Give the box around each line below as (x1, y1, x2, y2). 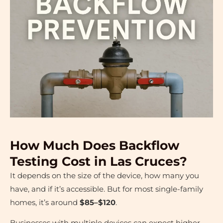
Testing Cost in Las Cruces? (10, 153, 187, 169)
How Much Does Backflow (10, 137, 179, 153)
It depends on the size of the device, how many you (10, 171, 199, 180)
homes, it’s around (10, 198, 80, 207)
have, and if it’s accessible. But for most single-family (10, 184, 203, 194)
